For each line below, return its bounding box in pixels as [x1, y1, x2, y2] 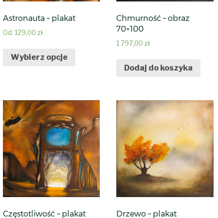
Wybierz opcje [10, 52, 68, 62]
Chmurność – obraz [116, 14, 190, 23]
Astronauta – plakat [2, 14, 75, 23]
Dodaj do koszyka [124, 63, 193, 73]
